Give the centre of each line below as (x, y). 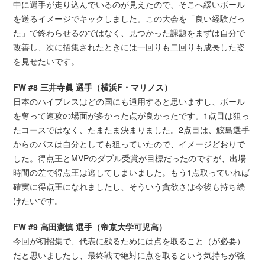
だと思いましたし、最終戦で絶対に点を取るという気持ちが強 (129, 255)
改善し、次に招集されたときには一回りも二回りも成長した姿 (129, 46)
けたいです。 (38, 200)
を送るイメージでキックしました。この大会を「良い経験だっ (129, 18)
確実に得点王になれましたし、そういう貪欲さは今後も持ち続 (129, 186)
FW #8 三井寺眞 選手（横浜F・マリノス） (93, 87)
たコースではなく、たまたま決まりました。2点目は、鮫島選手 (132, 129)
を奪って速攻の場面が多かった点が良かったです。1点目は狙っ (132, 115)
